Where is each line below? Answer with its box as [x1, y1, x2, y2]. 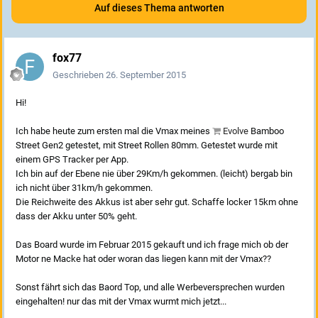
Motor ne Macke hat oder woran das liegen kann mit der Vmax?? [16, 253, 271, 265]
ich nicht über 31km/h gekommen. [16, 182, 153, 194]
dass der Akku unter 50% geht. [16, 211, 137, 222]
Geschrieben [53, 70, 106, 81]
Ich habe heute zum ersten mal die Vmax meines [16, 126, 212, 137]
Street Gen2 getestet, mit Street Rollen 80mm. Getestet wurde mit [16, 140, 278, 151]
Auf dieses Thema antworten [94, 2, 224, 14]
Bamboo [248, 126, 284, 137]
